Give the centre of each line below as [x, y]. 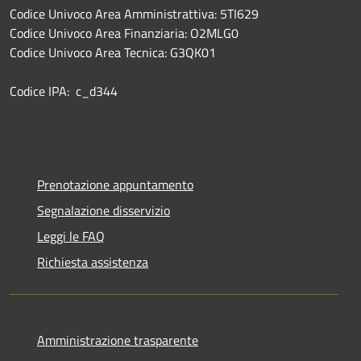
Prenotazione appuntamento [115, 184]
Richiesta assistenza [93, 261]
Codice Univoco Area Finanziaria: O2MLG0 [124, 33]
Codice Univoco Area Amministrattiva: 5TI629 [134, 13]
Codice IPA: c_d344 [64, 91]
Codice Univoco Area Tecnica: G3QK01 [113, 52]
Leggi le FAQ [71, 236]
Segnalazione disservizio [104, 210]
